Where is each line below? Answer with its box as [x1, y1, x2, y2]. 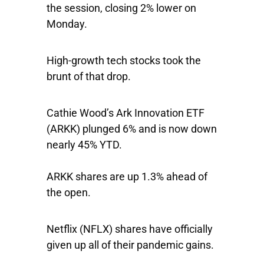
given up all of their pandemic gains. [47, 239, 214, 251]
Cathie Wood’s [47, 107, 116, 119]
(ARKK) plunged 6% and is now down [47, 123, 217, 135]
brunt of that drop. [47, 70, 133, 82]
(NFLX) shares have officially [80, 223, 213, 235]
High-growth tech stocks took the [47, 54, 201, 67]
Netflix [47, 223, 80, 235]
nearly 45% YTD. [47, 138, 122, 151]
